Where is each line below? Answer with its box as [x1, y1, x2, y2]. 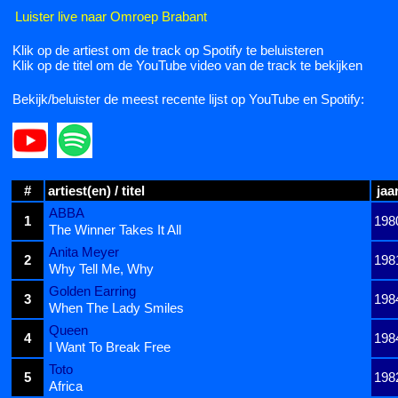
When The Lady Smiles [49, 299, 184, 315]
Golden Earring [49, 283, 136, 298]
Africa [49, 378, 83, 394]
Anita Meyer [49, 243, 119, 259]
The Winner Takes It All [49, 221, 181, 237]
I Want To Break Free [49, 338, 171, 354]
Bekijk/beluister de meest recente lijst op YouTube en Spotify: [12, 91, 364, 107]
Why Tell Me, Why [49, 260, 154, 276]
